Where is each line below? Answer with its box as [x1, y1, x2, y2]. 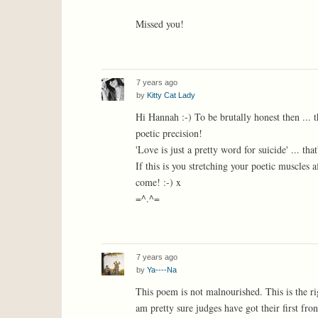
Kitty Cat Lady [147, 90, 195, 99]
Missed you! [136, 17, 184, 31]
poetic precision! [136, 126, 202, 140]
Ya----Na [147, 265, 177, 274]
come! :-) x [136, 175, 181, 189]
